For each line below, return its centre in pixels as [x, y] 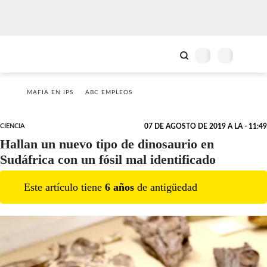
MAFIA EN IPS [50, 92]
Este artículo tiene [64, 187]
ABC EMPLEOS [109, 92]
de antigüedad [166, 187]
